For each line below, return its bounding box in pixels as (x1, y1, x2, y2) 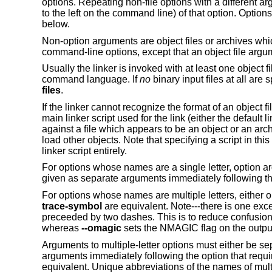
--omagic (81, 222, 121, 233)
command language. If (41, 74, 140, 85)
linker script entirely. (41, 145, 127, 156)
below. (41, 18, 70, 29)
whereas (41, 222, 81, 233)
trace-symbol (41, 200, 102, 211)
